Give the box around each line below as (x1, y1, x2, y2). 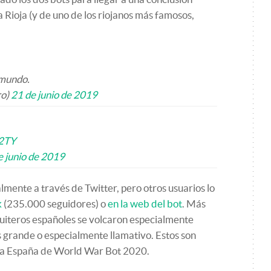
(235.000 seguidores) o (2, 198, 108, 209)
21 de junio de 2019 (11, 89, 97, 100)
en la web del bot (108, 198, 182, 209)
